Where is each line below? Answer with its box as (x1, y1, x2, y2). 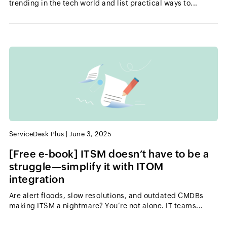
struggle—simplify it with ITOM (9, 161, 164, 173)
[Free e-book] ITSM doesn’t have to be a (9, 148, 209, 160)
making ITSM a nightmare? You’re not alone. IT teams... (9, 202, 203, 210)
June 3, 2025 (69, 130, 112, 138)
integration (9, 173, 65, 185)
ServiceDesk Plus (9, 130, 64, 138)
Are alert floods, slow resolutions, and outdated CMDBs (9, 192, 204, 200)
